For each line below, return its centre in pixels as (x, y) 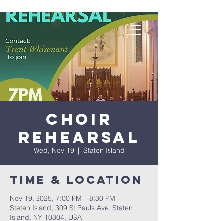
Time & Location (76, 180)
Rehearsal (79, 137)
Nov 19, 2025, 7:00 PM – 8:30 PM (63, 198)
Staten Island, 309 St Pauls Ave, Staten (71, 208)
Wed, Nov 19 (54, 150)
